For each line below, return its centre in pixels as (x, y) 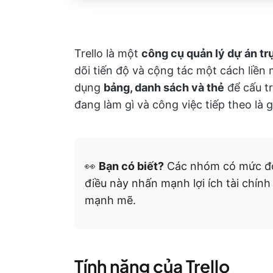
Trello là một (108, 53)
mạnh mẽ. (110, 200)
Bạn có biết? (131, 166)
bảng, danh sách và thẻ (164, 87)
